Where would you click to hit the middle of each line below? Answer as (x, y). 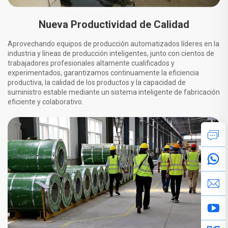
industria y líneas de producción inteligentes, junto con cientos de (111, 54)
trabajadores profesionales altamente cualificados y (91, 63)
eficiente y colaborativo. (46, 102)
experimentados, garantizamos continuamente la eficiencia (103, 73)
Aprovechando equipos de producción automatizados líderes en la (113, 44)
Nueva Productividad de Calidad (114, 25)
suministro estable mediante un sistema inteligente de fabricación (114, 92)
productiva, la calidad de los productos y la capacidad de (97, 83)
